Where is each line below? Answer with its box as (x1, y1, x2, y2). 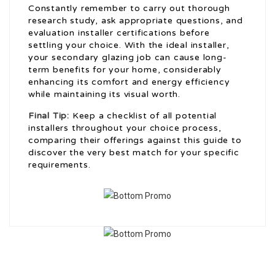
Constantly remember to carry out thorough (28, 3, 230, 14)
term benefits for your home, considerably (28, 64, 222, 76)
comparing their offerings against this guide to (28, 135, 242, 146)
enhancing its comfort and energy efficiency (28, 77, 230, 88)
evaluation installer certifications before (28, 28, 210, 39)
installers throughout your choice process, (28, 123, 222, 134)
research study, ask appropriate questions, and (28, 15, 243, 26)
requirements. (28, 160, 91, 171)
